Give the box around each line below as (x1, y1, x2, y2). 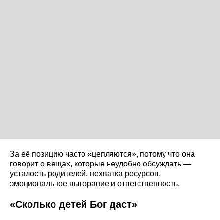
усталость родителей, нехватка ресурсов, (10, 169, 161, 178)
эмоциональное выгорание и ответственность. (10, 179, 180, 188)
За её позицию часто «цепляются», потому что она (10, 149, 195, 158)
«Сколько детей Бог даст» (10, 198, 137, 210)
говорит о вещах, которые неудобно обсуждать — (10, 159, 191, 168)
